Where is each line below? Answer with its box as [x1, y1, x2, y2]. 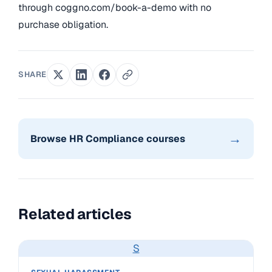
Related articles [18, 205, 132, 224]
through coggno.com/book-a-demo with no [18, 1, 211, 15]
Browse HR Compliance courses [30, 132, 185, 145]
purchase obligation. [18, 18, 108, 32]
